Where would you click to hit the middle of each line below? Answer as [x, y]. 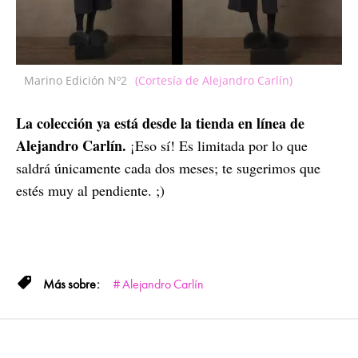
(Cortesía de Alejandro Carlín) [214, 80]
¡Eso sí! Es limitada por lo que [217, 145]
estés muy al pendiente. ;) [90, 190]
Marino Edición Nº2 [76, 80]
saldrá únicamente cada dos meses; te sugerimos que [168, 167]
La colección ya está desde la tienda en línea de [160, 123]
